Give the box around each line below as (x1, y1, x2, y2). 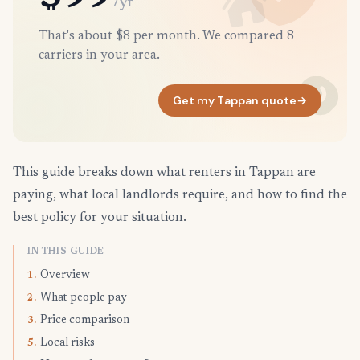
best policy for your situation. (13, 211, 186, 225)
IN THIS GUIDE (27, 247, 104, 257)
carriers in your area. (39, 49, 160, 62)
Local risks (40, 337, 95, 350)
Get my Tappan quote (172, 92, 297, 108)
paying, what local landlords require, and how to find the (13, 189, 347, 202)
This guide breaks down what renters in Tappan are (13, 166, 316, 180)
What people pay (40, 292, 127, 305)
